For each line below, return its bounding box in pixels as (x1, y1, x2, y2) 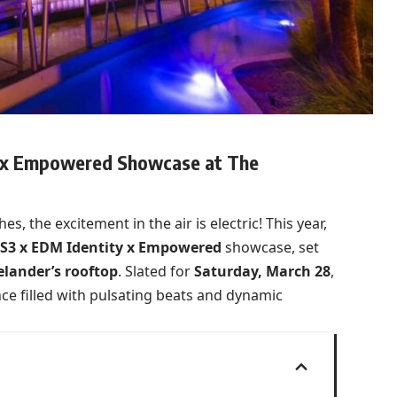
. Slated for (117, 261, 194, 282)
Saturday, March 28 (193, 261, 331, 282)
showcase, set (221, 237, 319, 258)
